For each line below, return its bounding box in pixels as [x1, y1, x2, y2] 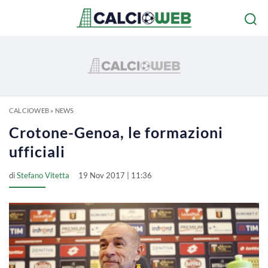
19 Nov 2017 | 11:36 [78, 170, 152, 180]
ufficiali [9, 142, 65, 160]
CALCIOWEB [9, 106, 49, 114]
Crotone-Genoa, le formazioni [9, 123, 223, 141]
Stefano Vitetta [17, 170, 69, 180]
